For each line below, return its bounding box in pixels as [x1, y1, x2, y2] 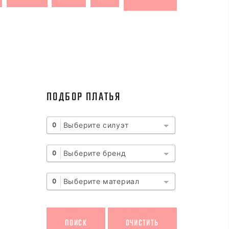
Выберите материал [63, 176, 140, 187]
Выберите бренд [63, 148, 126, 158]
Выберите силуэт [63, 120, 129, 130]
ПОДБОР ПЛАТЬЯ [47, 91, 121, 103]
